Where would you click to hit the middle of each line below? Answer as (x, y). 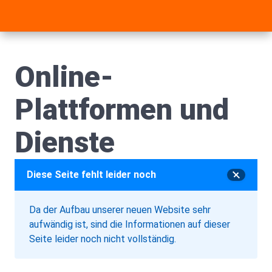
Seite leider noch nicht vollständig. (103, 239)
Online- (64, 77)
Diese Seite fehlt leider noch (91, 175)
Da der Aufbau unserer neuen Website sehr (120, 210)
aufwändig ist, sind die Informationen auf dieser (130, 224)
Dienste (65, 142)
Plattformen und (122, 110)
